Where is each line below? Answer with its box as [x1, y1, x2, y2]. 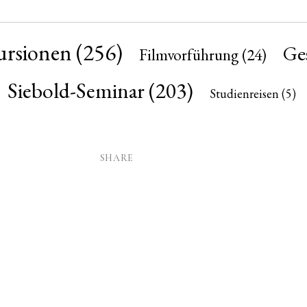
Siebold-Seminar [8, 76, 145, 104]
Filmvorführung [139, 44, 238, 65]
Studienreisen [210, 86, 279, 101]
